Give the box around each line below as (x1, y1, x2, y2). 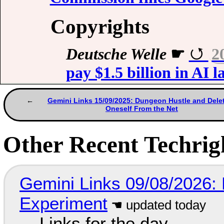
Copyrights (50, 14, 149, 38)
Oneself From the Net (105, 104, 178, 113)
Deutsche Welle (65, 44, 166, 63)
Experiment (19, 193, 107, 213)
